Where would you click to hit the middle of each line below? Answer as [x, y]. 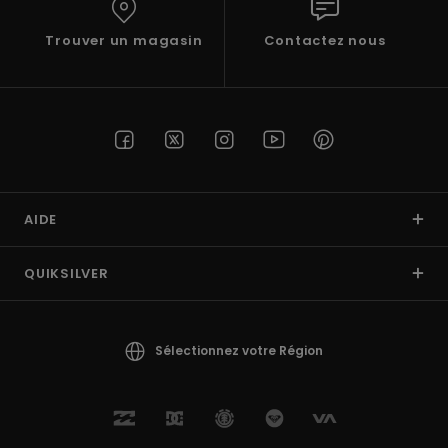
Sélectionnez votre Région [239, 350]
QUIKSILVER [66, 273]
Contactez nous [324, 40]
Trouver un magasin [124, 40]
